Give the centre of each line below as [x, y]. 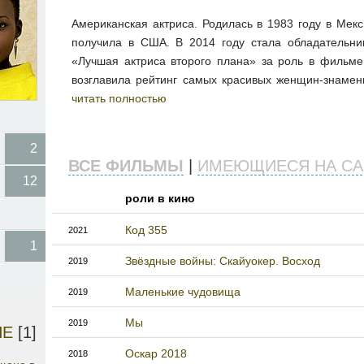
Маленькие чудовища [183, 292]
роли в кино [160, 199]
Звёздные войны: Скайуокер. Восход [223, 261]
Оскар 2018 [156, 354]
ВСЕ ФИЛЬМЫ [126, 166]
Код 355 [146, 230]
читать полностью [119, 99]
